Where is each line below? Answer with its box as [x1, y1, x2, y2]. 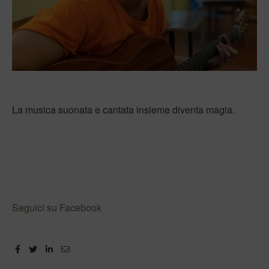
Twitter [39, 241, 64, 253]
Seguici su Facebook [12, 200, 101, 214]
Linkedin [55, 241, 86, 253]
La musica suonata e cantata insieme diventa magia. [12, 103, 235, 117]
